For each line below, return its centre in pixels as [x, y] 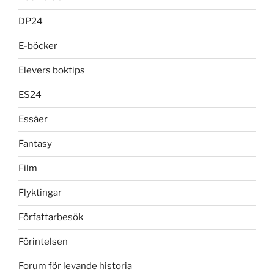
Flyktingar [40, 193]
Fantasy [35, 144]
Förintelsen [43, 242]
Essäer [33, 120]
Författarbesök [51, 217]
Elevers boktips [52, 71]
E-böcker [38, 46]
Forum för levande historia [75, 266]
